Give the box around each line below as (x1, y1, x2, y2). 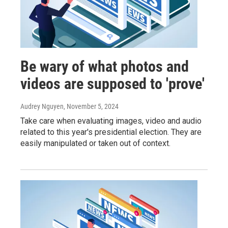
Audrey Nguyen (20, 102, 64, 110)
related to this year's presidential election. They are (20, 127, 202, 137)
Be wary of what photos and (20, 58, 189, 75)
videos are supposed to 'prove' (20, 75, 205, 93)
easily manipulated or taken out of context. (20, 138, 170, 148)
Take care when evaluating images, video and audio (20, 116, 202, 126)
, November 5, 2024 (64, 102, 119, 110)
